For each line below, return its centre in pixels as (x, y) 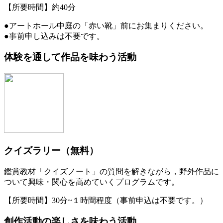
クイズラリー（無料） (51, 150)
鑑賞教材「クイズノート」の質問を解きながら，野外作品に (111, 171)
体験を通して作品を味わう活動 (70, 57)
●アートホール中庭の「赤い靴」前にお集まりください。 (106, 25)
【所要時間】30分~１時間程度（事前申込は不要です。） (106, 200)
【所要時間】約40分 (40, 7)
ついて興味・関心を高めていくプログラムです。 (92, 182)
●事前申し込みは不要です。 (54, 36)
